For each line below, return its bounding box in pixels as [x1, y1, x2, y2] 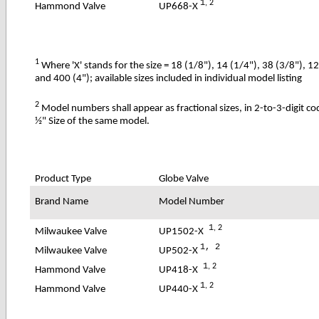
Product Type [35, 173, 92, 184]
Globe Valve [159, 173, 209, 184]
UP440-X [159, 283, 201, 295]
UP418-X [159, 264, 199, 276]
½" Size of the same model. [35, 115, 150, 127]
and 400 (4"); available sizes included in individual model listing [35, 73, 303, 84]
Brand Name [35, 196, 89, 207]
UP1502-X [159, 226, 204, 237]
